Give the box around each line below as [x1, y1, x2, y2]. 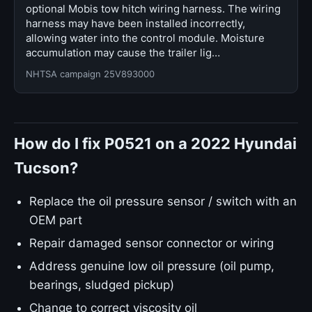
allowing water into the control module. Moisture [26, 31, 265, 45]
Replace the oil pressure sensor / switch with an [29, 194, 297, 208]
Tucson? [14, 159, 78, 177]
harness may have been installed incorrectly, [26, 17, 245, 30]
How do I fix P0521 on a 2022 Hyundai [14, 134, 297, 153]
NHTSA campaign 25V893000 [26, 68, 155, 79]
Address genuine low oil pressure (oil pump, [29, 259, 274, 273]
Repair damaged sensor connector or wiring [29, 236, 274, 250]
